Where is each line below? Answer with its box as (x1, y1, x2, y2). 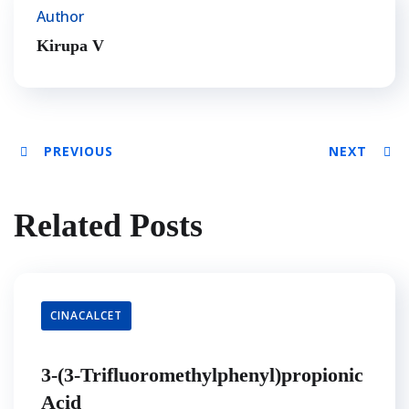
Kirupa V (37, 37, 104, 56)
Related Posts (14, 207, 203, 245)
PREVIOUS (44, 142, 113, 161)
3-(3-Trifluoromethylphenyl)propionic (41, 363, 363, 387)
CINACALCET (50, 308, 122, 324)
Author (37, 6, 84, 27)
